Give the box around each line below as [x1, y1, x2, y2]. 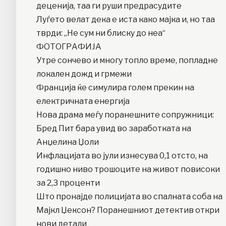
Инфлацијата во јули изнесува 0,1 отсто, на [36, 151, 208, 161]
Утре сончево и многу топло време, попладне [36, 55, 218, 66]
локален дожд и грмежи [36, 69, 132, 79]
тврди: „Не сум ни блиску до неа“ [36, 28, 165, 38]
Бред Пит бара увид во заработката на [36, 124, 191, 134]
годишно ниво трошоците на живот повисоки [36, 164, 220, 175]
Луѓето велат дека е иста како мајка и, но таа [36, 15, 215, 25]
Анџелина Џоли [36, 137, 99, 147]
